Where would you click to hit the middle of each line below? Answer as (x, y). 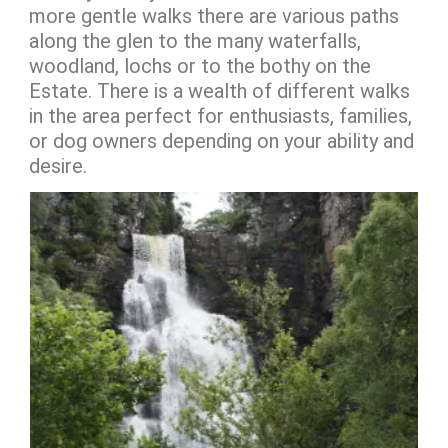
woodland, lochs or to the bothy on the (200, 66)
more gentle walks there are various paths (214, 16)
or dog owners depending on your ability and (221, 141)
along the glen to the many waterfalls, (195, 41)
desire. (58, 166)
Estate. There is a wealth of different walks (219, 91)
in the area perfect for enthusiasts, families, (220, 116)
